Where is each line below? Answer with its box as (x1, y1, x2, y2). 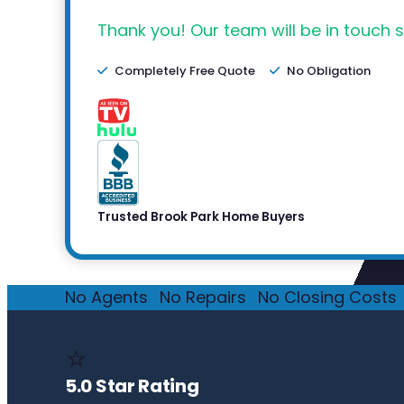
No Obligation (287, 62, 371, 80)
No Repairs (160, 286, 246, 309)
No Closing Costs (258, 286, 397, 309)
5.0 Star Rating (65, 373, 199, 399)
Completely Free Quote (115, 62, 255, 80)
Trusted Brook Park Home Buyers (97, 208, 305, 226)
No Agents (65, 286, 148, 309)
